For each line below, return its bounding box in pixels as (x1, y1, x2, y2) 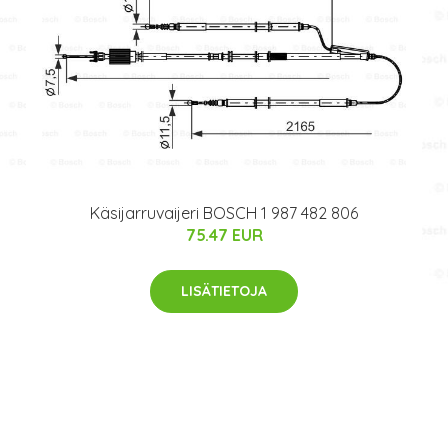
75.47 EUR (185, 225, 263, 246)
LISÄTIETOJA (181, 282, 267, 301)
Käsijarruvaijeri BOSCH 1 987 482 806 (90, 203, 358, 224)
